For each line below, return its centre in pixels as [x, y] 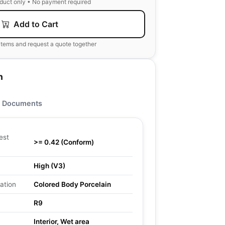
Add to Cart [35, 24]
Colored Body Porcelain [72, 184]
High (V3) [49, 166]
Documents [22, 103]
